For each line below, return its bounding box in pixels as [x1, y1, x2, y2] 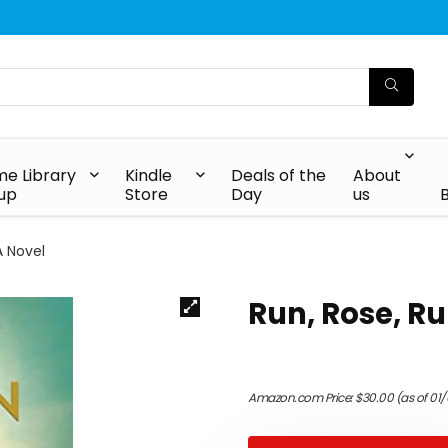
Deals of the [231, 164, 327, 187]
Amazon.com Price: [248, 389, 355, 406]
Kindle [124, 164, 172, 187]
